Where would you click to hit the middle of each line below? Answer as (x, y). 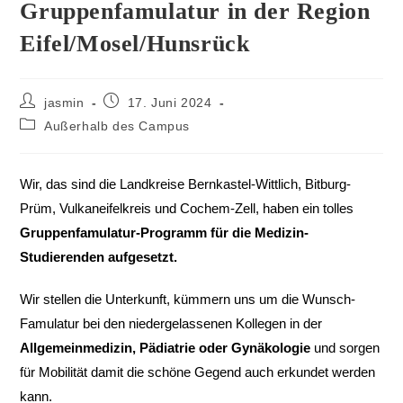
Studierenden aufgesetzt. (99, 257)
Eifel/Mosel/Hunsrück (135, 44)
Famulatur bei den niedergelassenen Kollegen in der (171, 324)
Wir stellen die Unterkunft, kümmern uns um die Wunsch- (188, 300)
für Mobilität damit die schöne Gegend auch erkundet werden (198, 372)
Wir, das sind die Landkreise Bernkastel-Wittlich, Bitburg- (186, 184)
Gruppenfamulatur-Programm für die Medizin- (165, 233)
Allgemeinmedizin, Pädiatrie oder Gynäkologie (166, 348)
